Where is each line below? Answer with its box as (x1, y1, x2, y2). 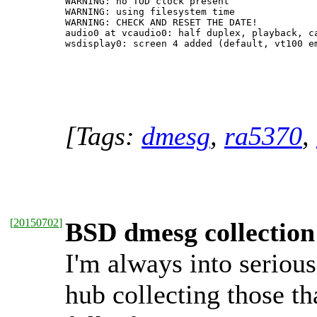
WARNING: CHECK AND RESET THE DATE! (65, 17, 258, 28)
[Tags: (65, 121, 142, 151)
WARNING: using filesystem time (65, 6, 235, 17)
